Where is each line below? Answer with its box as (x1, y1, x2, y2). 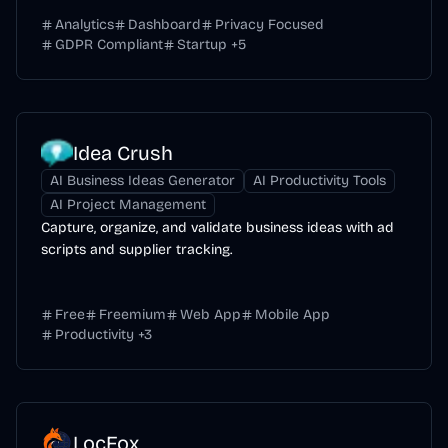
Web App (180, 306, 241, 323)
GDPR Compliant (55, 36, 163, 53)
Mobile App (255, 306, 330, 323)
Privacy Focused (215, 16, 324, 33)
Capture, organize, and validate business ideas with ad (41, 219, 394, 236)
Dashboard (128, 16, 201, 33)
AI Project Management (50, 196, 206, 213)
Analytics (55, 16, 114, 33)
